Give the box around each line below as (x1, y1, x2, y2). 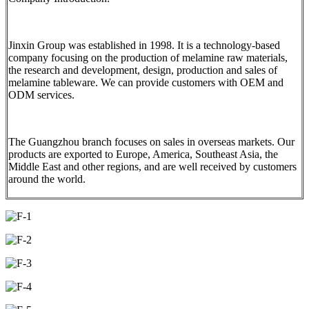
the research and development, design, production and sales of (8, 63, 277, 76)
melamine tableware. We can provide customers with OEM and (8, 76, 283, 88)
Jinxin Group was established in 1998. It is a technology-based (8, 39, 280, 51)
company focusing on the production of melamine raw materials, (8, 51, 288, 63)
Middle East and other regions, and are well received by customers (8, 160, 297, 172)
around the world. (8, 172, 86, 185)
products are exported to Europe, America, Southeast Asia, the (8, 148, 278, 160)
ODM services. (8, 88, 74, 101)
